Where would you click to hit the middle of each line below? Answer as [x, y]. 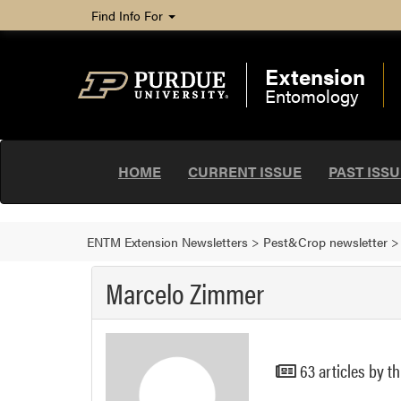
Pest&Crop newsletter [325, 242]
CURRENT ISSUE [245, 171]
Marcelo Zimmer [185, 292]
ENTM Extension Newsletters [167, 242]
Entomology [311, 95]
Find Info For [129, 15]
